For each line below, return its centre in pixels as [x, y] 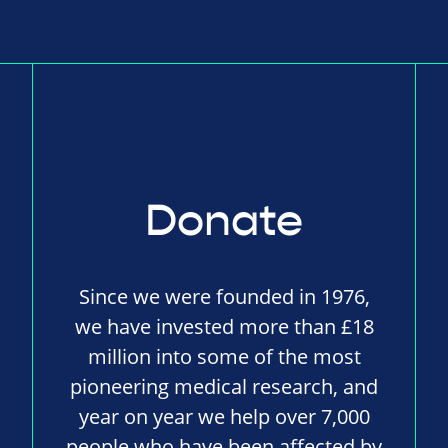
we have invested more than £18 [224, 327]
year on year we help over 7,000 [224, 417]
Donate [224, 221]
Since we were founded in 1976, [224, 297]
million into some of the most [224, 357]
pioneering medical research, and [224, 387]
